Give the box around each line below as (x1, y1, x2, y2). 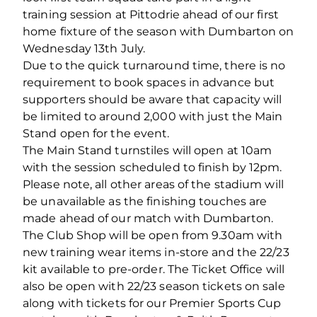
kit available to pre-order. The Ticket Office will (23, 262, 285, 276)
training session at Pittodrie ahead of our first (23, 7, 279, 21)
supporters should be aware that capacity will (23, 92, 282, 106)
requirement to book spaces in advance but (23, 75, 275, 89)
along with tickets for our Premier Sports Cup (23, 296, 282, 310)
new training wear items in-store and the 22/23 (23, 245, 289, 259)
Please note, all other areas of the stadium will (23, 177, 284, 191)
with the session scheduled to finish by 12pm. (23, 160, 282, 174)
